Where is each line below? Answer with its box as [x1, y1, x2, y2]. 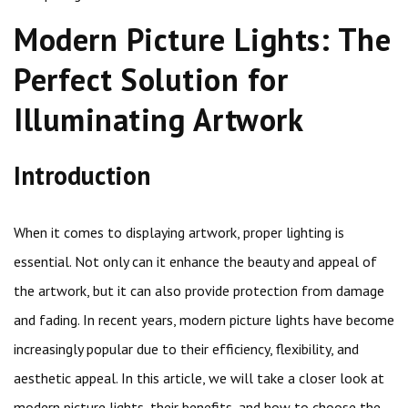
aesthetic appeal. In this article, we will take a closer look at [14, 369, 384, 387]
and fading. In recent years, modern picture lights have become [14, 311, 394, 329]
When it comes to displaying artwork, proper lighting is [14, 223, 344, 241]
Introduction [14, 158, 150, 192]
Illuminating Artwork [14, 99, 303, 139]
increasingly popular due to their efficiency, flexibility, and [14, 340, 359, 358]
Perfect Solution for [14, 59, 288, 99]
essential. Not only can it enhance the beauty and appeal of [14, 252, 377, 270]
